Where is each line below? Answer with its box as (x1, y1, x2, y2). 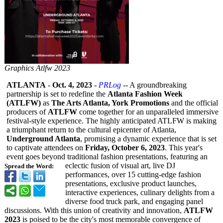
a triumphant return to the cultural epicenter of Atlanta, (6, 125, 176, 134)
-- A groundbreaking (121, 81, 187, 89)
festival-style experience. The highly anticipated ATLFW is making (6, 116, 217, 125)
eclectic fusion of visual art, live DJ (65, 161, 175, 170)
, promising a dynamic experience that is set (80, 134, 217, 143)
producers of (6, 108, 48, 116)
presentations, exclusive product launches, (65, 179, 197, 188)
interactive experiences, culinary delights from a (65, 188, 215, 197)
